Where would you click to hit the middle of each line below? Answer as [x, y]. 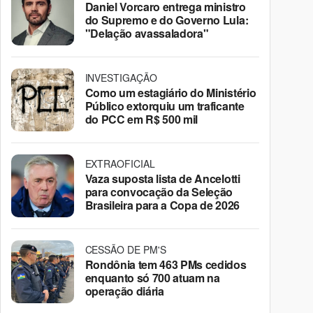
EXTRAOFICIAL [120, 163]
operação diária [124, 291]
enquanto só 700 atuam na [152, 277]
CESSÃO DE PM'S [125, 249]
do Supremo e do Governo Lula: [167, 20]
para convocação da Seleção [159, 191]
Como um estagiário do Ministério [170, 92]
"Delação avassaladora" [147, 33]
